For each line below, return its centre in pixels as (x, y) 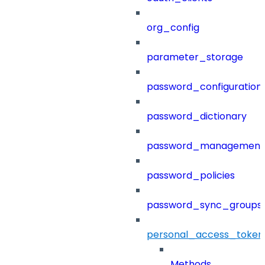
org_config (173, 28)
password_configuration (204, 87)
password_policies (191, 176)
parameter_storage (195, 57)
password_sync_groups (204, 205)
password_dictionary (197, 117)
